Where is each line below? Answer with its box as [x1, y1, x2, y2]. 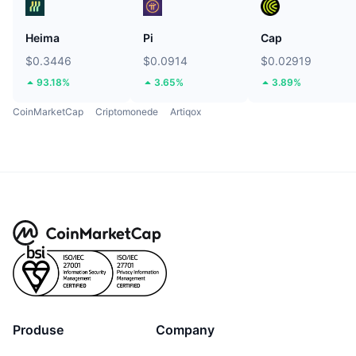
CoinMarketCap [13, 106, 83, 118]
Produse [13, 322, 64, 339]
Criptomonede [95, 106, 158, 118]
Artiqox [170, 106, 201, 118]
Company [156, 322, 215, 339]
